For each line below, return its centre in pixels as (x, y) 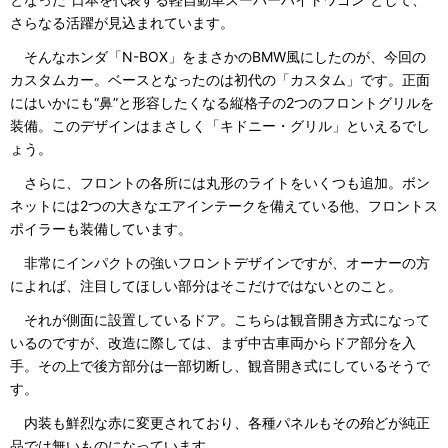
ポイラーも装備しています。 (101, 228)
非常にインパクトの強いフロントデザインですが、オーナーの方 (220, 263)
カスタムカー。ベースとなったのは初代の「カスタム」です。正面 (220, 79)
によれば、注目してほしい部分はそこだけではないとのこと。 (206, 286)
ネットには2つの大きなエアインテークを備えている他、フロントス (224, 205)
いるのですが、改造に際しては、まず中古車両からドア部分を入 (213, 343)
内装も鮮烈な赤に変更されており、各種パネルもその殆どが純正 (220, 423)
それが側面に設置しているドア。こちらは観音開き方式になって (220, 320)
